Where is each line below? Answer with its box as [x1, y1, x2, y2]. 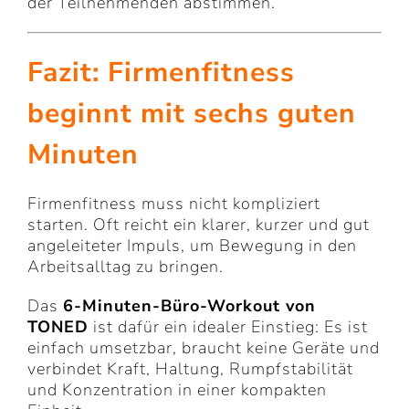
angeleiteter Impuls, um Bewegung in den [27, 235, 357, 257]
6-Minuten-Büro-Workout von [63, 295, 316, 318]
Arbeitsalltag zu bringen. [27, 256, 224, 278]
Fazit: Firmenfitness [27, 54, 295, 92]
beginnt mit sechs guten [27, 95, 356, 133]
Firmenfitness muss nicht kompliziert [27, 193, 320, 215]
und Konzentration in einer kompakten [27, 379, 327, 402]
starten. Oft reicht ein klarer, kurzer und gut [27, 214, 370, 236]
